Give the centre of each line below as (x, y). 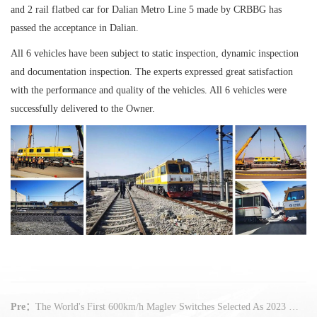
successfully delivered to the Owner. (83, 109)
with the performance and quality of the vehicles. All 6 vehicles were (149, 90)
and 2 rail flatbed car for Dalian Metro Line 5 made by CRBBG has (146, 10)
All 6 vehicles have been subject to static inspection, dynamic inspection (155, 53)
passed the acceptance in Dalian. (75, 28)
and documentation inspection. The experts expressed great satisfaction (152, 72)
